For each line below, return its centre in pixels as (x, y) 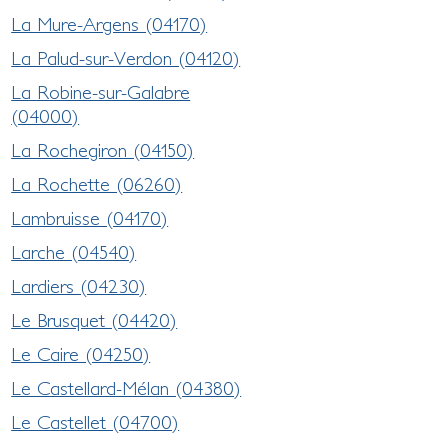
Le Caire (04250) (81, 353)
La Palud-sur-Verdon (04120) (126, 57)
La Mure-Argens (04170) (109, 23)
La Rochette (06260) (97, 183)
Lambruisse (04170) (90, 217)
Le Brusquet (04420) (94, 319)
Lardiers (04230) (79, 285)
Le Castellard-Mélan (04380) (126, 387)
